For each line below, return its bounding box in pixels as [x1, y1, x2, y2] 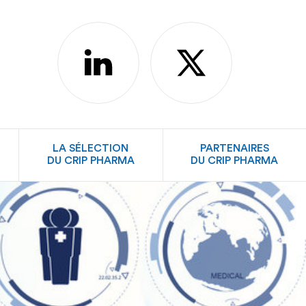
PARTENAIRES [199, 143, 269, 154]
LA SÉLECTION [53, 143, 129, 154]
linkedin [97, 62, 137, 74]
